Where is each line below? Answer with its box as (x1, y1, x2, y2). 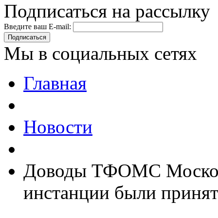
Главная (23, 73, 87, 94)
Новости (23, 116, 92, 138)
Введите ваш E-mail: (4, 22, 71, 31)
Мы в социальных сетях (4, 43, 197, 64)
